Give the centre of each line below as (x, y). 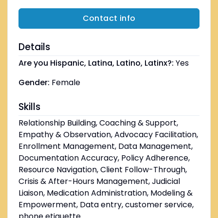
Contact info (109, 18)
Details (34, 47)
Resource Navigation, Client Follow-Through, (102, 170)
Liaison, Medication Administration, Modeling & (105, 193)
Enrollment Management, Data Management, (105, 146)
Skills (29, 107)
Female (66, 83)
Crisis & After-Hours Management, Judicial (99, 182)
